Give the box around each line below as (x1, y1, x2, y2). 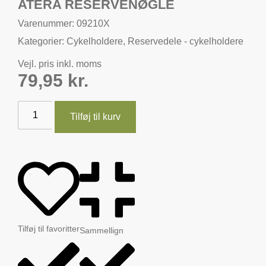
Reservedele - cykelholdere (128, 36, 243, 46)
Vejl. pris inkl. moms (18, 59, 102, 69)
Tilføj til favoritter (18, 224, 80, 234)
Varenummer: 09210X (18, 18, 110, 28)
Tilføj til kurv (70, 112, 121, 122)
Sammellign (80, 225, 123, 235)
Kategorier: (18, 36, 66, 46)
